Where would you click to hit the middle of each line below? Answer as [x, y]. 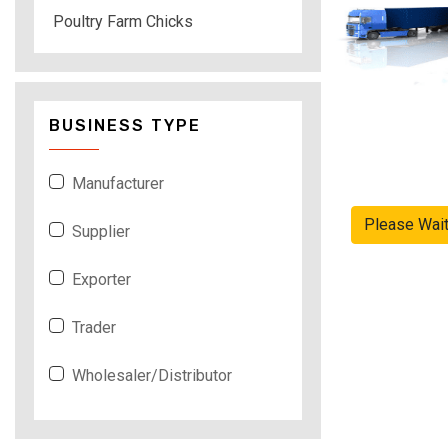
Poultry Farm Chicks [123, 21]
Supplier [101, 231]
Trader [94, 327]
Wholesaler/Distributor [152, 375]
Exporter [101, 279]
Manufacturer [118, 183]
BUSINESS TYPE [125, 125]
